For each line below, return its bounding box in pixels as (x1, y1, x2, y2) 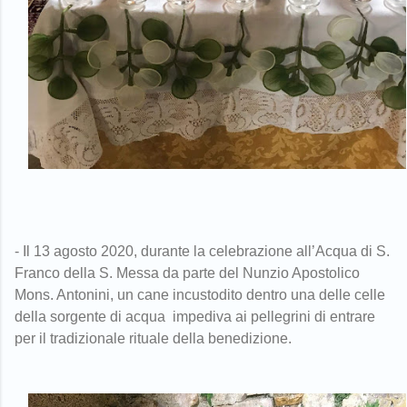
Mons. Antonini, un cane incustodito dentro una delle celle (15, 287, 385, 303)
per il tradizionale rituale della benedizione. (15, 331, 292, 347)
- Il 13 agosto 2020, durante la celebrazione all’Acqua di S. (15, 243, 390, 260)
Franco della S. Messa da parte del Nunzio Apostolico (15, 265, 360, 282)
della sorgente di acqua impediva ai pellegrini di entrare (15, 309, 375, 325)
